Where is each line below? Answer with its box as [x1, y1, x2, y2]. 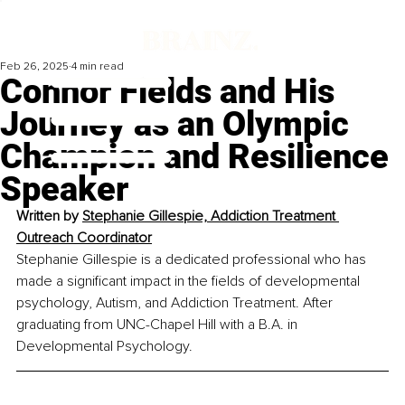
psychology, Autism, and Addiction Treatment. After [16, 294, 336, 313]
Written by [16, 207, 82, 226]
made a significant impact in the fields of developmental [16, 272, 363, 291]
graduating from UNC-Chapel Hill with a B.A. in [16, 316, 301, 334]
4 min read [71, 60, 124, 74]
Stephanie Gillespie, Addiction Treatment [82, 207, 339, 226]
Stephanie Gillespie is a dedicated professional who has [16, 250, 370, 269]
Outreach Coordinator [16, 229, 152, 248]
